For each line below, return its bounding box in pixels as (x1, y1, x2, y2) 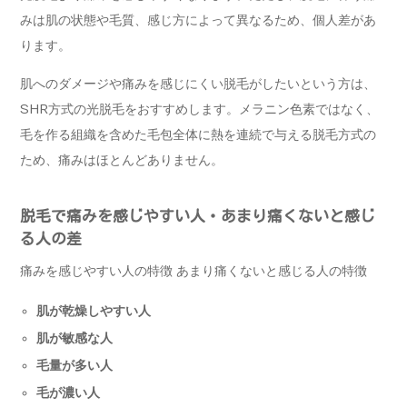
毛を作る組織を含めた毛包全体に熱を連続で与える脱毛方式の (20, 127, 376, 144)
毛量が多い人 (36, 358, 114, 373)
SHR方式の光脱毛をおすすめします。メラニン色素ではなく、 (20, 102, 379, 118)
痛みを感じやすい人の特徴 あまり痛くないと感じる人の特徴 (20, 263, 367, 280)
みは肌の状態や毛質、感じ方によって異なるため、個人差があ (20, 13, 376, 29)
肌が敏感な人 (36, 331, 114, 346)
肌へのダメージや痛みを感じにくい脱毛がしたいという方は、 (20, 76, 376, 93)
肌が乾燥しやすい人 (36, 303, 152, 319)
